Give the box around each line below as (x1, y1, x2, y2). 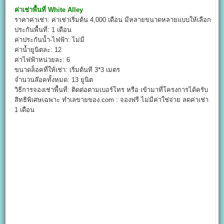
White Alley (48, 5, 83, 13)
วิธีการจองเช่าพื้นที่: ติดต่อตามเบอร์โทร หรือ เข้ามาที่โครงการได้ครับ (14, 85, 208, 93)
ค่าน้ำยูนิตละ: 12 (14, 45, 62, 53)
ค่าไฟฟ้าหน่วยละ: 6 (14, 55, 70, 63)
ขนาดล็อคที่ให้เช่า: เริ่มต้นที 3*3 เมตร (14, 65, 120, 73)
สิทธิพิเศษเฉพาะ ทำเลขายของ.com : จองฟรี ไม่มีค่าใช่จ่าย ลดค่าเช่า (14, 95, 209, 103)
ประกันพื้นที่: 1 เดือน (14, 25, 72, 33)
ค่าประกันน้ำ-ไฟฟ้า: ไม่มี (14, 35, 85, 43)
